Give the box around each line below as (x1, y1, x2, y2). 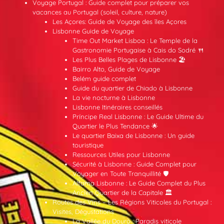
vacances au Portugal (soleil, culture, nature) (32, 7, 167, 16)
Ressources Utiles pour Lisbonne (72, 150, 170, 158)
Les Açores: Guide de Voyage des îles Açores (52, 17, 186, 25)
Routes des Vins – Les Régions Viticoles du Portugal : (52, 197, 211, 206)
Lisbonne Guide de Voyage (52, 26, 134, 35)
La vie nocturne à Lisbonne (72, 93, 155, 101)
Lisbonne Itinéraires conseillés (72, 102, 162, 111)
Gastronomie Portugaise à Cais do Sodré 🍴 (72, 45, 204, 54)
